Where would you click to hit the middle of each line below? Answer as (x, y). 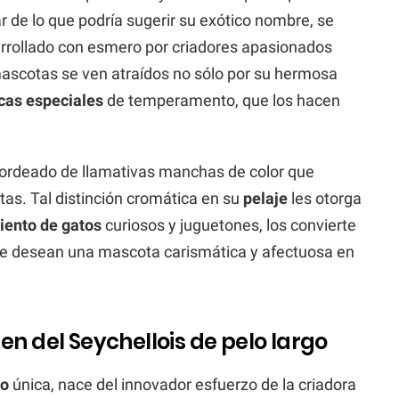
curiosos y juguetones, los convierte (229, 224)
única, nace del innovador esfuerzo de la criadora (183, 384)
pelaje (265, 198)
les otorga (325, 198)
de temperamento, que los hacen (222, 100)
